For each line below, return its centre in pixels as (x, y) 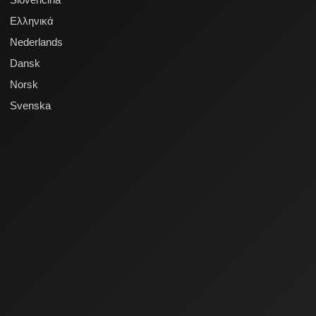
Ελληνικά (32, 21)
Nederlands (37, 42)
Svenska (31, 105)
